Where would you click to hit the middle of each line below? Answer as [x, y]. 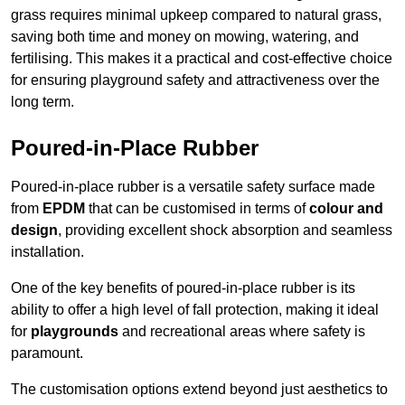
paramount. [47, 353]
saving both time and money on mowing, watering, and [185, 37]
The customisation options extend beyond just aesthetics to [199, 390]
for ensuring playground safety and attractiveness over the [195, 80]
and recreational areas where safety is [242, 332]
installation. [47, 252]
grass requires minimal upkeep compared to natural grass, [196, 15]
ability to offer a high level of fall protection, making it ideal [195, 310]
